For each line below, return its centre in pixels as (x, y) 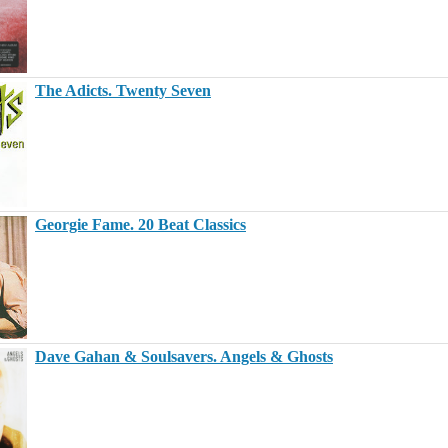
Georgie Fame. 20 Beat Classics (140, 224)
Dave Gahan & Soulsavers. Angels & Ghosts (184, 356)
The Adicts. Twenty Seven (123, 90)
